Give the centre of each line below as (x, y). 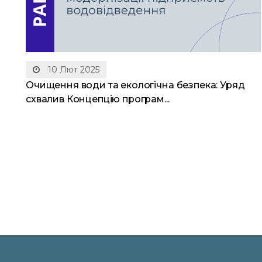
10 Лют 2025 (73, 70)
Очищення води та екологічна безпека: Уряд (135, 85)
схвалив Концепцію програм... (98, 99)
